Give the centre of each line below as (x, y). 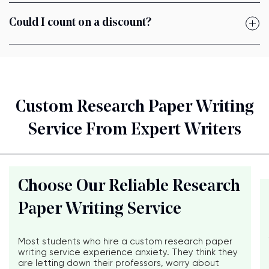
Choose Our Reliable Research (129, 187)
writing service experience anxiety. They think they (128, 252)
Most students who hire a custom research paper (125, 242)
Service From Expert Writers (134, 131)
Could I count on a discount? (80, 23)
